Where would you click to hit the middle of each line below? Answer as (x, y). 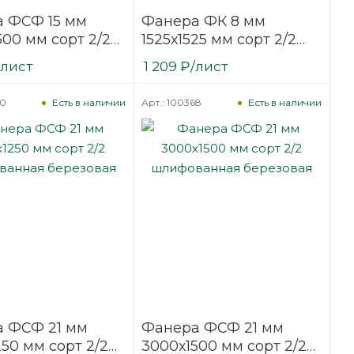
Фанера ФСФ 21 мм (212, 328)
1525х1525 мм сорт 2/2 (218, 39)
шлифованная (194, 57)
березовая (180, 75)
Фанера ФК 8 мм (203, 21)
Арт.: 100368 (171, 102)
